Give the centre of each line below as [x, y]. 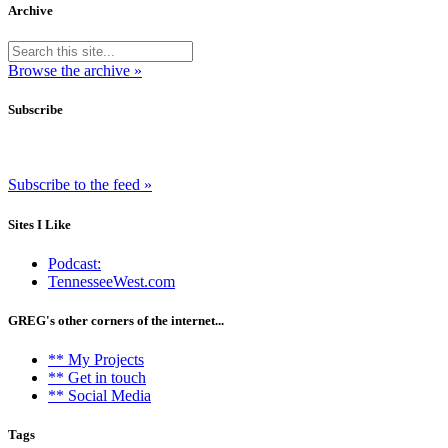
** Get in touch [97, 378]
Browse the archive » [75, 71]
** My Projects [96, 360]
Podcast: [74, 263]
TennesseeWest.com [111, 281]
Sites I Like [39, 224]
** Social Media [99, 396]
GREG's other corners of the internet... [116, 320]
